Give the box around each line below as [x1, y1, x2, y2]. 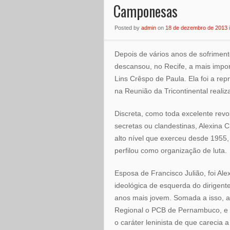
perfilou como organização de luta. [114, 146, 227, 155]
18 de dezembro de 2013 [165, 25, 227, 31]
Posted [114, 25, 133, 31]
